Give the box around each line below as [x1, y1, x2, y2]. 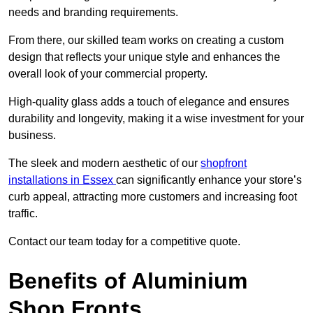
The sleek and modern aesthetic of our [8, 157, 201, 170]
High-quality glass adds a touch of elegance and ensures [8, 96, 289, 108]
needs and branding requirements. [8, 6, 178, 19]
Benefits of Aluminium [8, 268, 247, 294]
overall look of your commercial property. [8, 68, 208, 80]
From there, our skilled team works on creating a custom [8, 34, 284, 47]
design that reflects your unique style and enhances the [8, 51, 280, 64]
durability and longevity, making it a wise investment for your [8, 112, 304, 125]
